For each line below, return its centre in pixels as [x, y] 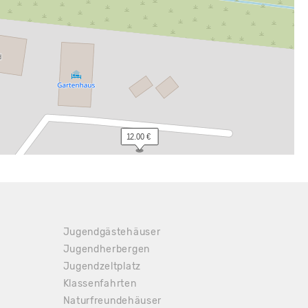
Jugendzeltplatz [102, 266]
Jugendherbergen [106, 249]
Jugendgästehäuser [112, 232]
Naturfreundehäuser [112, 301]
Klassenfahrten [100, 284]
